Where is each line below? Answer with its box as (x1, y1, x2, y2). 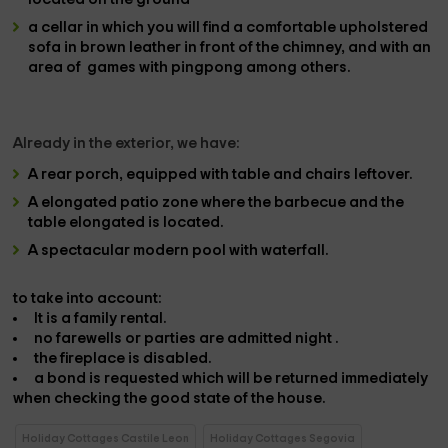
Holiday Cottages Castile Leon (22, 433, 190, 444)
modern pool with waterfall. (133, 243, 330, 258)
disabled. (143, 351, 213, 366)
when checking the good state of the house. (13, 391, 327, 406)
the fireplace (34, 351, 129, 366)
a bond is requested (34, 371, 183, 386)
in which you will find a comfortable (86, 20, 340, 35)
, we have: (170, 136, 241, 151)
